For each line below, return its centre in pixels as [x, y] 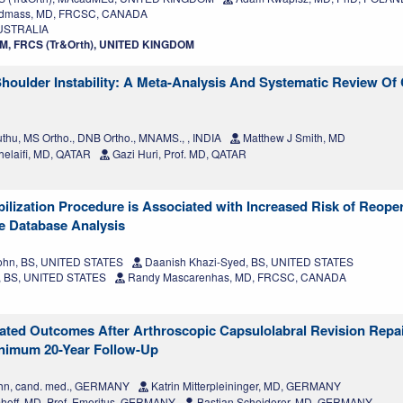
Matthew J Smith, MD [293, 138]
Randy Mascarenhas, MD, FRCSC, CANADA [236, 277]
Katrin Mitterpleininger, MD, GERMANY [245, 386]
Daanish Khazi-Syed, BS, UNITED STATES [248, 262]
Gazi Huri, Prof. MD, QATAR [178, 154]
